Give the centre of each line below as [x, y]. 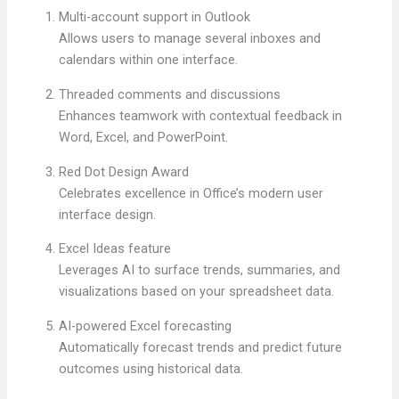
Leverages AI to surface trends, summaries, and [200, 270]
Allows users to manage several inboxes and [190, 39]
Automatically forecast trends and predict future [201, 347]
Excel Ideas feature [115, 249]
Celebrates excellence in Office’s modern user [191, 193]
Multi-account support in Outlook [155, 17]
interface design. [108, 214]
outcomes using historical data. [151, 368]
